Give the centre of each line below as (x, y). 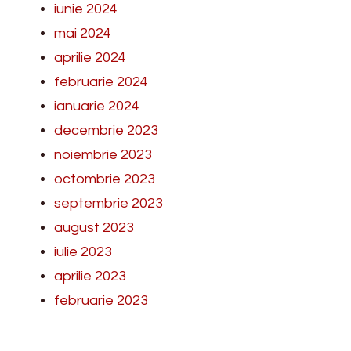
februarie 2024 (101, 81)
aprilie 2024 (90, 57)
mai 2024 (83, 33)
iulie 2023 (83, 251)
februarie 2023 (101, 300)
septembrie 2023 (109, 203)
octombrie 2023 (105, 179)
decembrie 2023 (106, 130)
